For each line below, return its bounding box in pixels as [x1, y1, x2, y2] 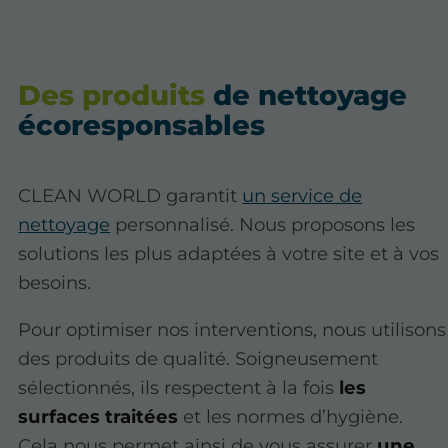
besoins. [18, 270, 92, 294]
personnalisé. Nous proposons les [110, 212, 416, 236]
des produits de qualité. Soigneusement [18, 347, 379, 371]
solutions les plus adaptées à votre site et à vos [18, 241, 440, 265]
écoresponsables [18, 107, 266, 142]
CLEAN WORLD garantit [18, 183, 243, 207]
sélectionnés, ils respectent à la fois [18, 376, 340, 400]
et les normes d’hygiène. [183, 405, 404, 429]
